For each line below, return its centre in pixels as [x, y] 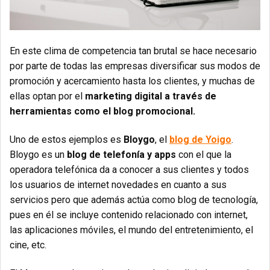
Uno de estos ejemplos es [67, 140]
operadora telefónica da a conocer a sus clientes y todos [129, 170]
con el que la [204, 155]
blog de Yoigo [200, 140]
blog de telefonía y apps [121, 155]
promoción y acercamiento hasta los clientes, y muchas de [132, 81]
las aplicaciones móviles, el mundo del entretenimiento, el [131, 230]
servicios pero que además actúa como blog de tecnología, [134, 200]
